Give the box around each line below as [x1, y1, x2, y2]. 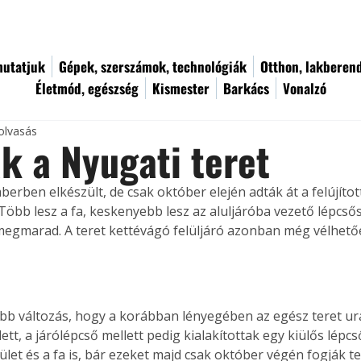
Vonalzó [283, 78, 326, 98]
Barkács [223, 78, 269, 98]
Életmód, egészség [35, 78, 139, 98]
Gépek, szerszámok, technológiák [59, 56, 247, 77]
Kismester [152, 78, 210, 98]
